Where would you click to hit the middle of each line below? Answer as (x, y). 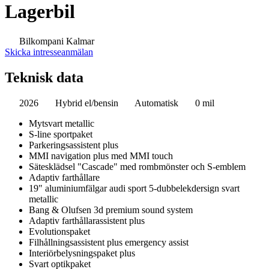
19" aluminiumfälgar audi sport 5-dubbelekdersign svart (134, 188)
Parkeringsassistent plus (74, 145)
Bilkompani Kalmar (56, 41)
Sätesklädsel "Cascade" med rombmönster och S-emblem (137, 166)
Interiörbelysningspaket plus (82, 253)
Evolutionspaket (59, 231)
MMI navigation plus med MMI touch (101, 156)
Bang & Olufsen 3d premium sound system (111, 210)
